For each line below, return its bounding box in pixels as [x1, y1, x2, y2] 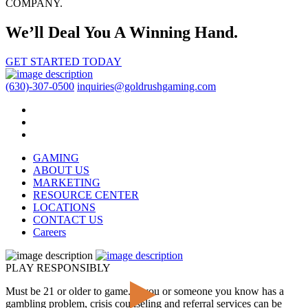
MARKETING [33, 176, 100, 188]
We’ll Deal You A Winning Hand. [5, 23, 238, 42]
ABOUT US [33, 164, 89, 176]
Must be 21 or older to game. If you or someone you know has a [5, 285, 284, 297]
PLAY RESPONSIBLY [5, 261, 111, 274]
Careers [33, 225, 66, 238]
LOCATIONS [33, 201, 96, 213]
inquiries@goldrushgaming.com [77, 80, 216, 92]
